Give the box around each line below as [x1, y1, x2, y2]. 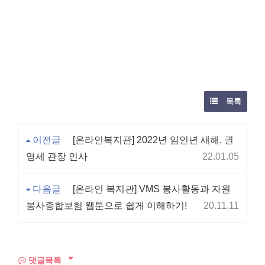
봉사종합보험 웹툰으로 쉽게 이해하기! [26, 201, 187, 211]
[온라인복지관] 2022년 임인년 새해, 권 [73, 135, 234, 146]
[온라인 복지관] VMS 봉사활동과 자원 [73, 184, 231, 195]
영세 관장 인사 [26, 151, 88, 162]
